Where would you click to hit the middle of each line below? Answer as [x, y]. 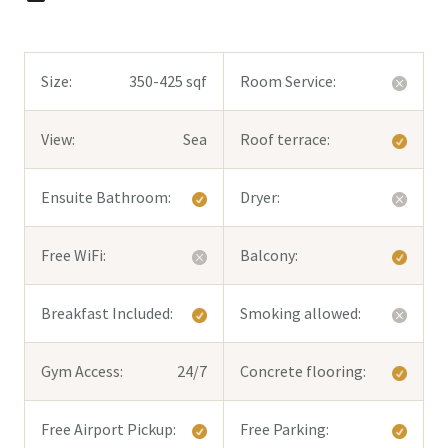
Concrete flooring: [303, 371]
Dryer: [260, 197]
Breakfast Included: [107, 313]
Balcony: [269, 255]
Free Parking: [284, 429]
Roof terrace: [285, 139]
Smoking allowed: [300, 313]
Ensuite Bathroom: [106, 197]
